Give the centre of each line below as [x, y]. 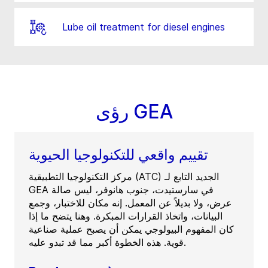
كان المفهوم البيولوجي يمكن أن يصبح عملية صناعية [131, 229]
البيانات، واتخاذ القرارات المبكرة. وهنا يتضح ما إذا [126, 216]
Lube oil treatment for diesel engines [144, 27]
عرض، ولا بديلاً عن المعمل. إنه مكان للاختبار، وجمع [130, 203]
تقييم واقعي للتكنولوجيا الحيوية [118, 155]
